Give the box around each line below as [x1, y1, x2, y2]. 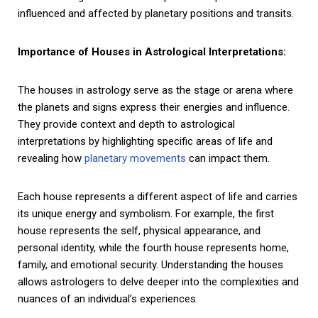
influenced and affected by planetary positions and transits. [18, 6, 294, 20]
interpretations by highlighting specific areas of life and [18, 134, 273, 148]
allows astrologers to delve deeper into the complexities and [18, 275, 299, 288]
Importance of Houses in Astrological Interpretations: [18, 45, 286, 58]
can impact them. [186, 151, 270, 165]
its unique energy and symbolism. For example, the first [18, 207, 274, 220]
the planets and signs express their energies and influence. [18, 100, 290, 114]
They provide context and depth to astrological [18, 117, 235, 131]
